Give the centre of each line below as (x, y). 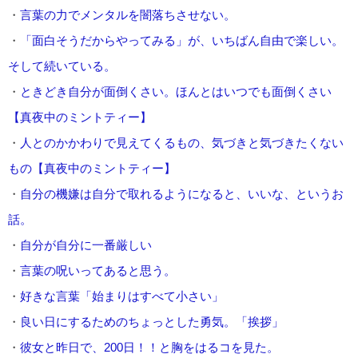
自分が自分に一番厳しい (86, 245)
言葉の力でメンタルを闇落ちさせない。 (128, 14)
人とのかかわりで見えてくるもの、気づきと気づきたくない (182, 142)
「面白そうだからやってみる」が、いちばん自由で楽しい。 (182, 40)
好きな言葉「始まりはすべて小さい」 (122, 296)
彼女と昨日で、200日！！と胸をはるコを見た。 (149, 347)
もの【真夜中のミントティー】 (92, 168)
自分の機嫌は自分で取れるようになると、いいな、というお (182, 193)
